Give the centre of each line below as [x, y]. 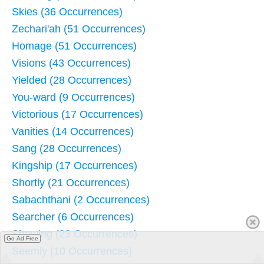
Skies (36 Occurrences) [67, 11]
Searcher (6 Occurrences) [73, 217]
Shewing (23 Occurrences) [75, 234]
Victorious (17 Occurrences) [77, 114]
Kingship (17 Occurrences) [75, 165]
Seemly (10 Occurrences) [72, 251]
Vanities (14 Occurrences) [73, 131]
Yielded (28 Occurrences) [72, 80]
